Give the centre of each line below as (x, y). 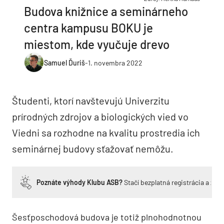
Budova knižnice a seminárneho (106, 11)
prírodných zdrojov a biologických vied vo (100, 116)
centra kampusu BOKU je (88, 28)
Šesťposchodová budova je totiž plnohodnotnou (107, 217)
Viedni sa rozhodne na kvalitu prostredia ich (106, 132)
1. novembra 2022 (115, 62)
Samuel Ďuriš (64, 62)
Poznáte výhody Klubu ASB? (79, 182)
